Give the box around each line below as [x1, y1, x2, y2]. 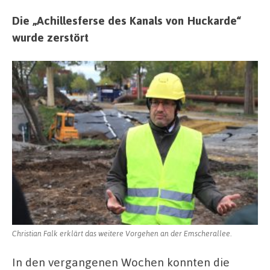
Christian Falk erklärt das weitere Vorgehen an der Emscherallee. [12, 228, 231, 239]
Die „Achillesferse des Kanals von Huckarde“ [12, 12, 241, 28]
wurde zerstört [12, 29, 89, 45]
